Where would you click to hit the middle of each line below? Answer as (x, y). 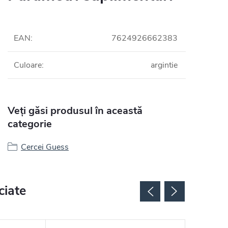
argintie (164, 65)
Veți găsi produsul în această (75, 110)
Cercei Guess (45, 147)
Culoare (28, 65)
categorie (30, 124)
